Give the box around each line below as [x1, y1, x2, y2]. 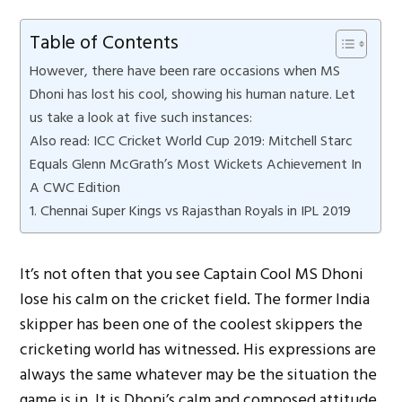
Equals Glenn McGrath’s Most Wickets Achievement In [30, 152, 363, 176]
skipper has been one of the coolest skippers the [20, 310, 363, 337]
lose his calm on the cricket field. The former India [20, 285, 371, 312]
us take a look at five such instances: [30, 105, 253, 129]
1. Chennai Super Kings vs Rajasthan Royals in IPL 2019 [30, 198, 352, 223]
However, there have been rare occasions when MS [30, 58, 341, 83]
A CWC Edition [30, 175, 121, 199]
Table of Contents [30, 26, 179, 58]
